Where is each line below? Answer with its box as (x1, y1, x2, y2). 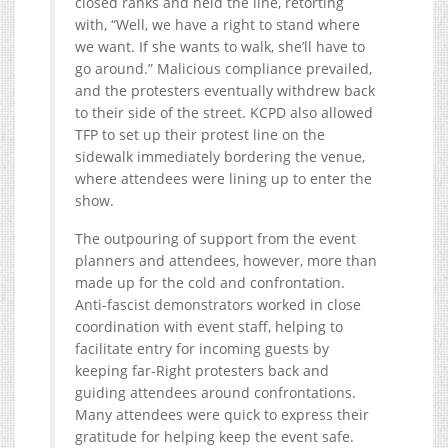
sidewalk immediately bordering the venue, (75, 146, 365, 166)
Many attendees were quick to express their (75, 404, 369, 424)
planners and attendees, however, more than (75, 250, 377, 270)
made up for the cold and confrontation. (75, 272, 345, 292)
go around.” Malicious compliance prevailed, (75, 58, 372, 78)
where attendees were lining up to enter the (75, 168, 372, 188)
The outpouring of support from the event (75, 228, 356, 248)
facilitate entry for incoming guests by (75, 338, 329, 358)
